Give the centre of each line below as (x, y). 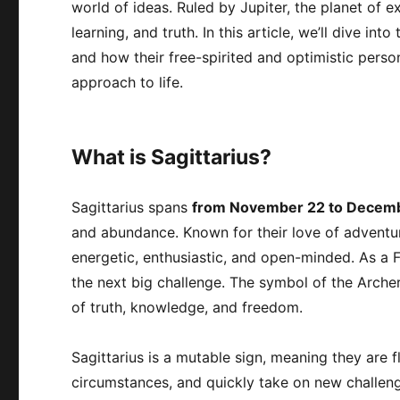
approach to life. (128, 82)
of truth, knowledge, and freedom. (187, 307)
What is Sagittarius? (172, 157)
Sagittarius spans (132, 207)
